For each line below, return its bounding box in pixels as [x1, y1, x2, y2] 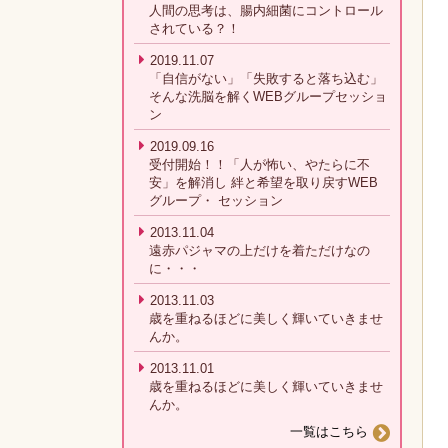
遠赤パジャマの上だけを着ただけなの [149, 243, 370, 258]
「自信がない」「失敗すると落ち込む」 [149, 71, 383, 86]
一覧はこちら [290, 424, 368, 440]
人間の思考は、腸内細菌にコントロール [149, 3, 383, 18]
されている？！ [149, 21, 240, 36]
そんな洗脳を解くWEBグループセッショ [149, 89, 387, 104]
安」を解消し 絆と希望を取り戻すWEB [149, 175, 378, 190]
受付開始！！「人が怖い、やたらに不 [149, 157, 370, 172]
